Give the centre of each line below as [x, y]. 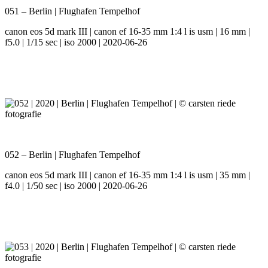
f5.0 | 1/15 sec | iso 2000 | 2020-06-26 [76, 42]
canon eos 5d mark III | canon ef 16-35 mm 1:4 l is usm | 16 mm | [127, 32]
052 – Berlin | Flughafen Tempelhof [72, 155]
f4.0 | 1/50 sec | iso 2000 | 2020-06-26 [76, 186]
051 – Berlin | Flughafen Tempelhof [72, 11]
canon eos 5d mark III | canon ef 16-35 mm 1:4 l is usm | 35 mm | [127, 175]
